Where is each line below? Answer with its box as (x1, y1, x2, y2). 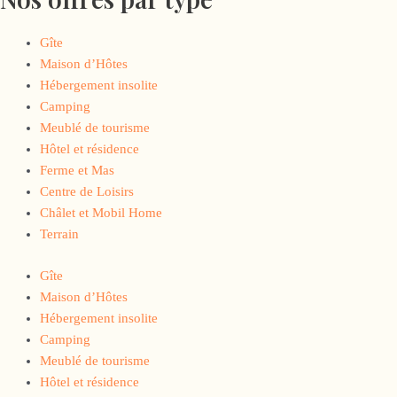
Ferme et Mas (40, 163, 114, 178)
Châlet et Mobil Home (40, 206, 162, 221)
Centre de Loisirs (40, 184, 134, 199)
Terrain (40, 227, 79, 242)
